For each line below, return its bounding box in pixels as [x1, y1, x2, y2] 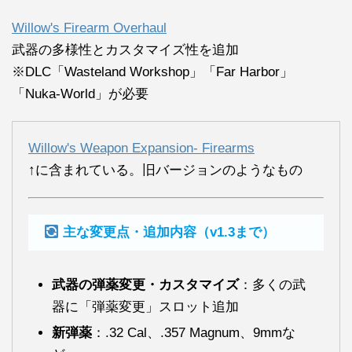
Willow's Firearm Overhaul [12, 20, 167, 36]
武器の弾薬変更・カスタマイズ [52, 277, 239, 293]
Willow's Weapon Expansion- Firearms [28, 141, 255, 156]
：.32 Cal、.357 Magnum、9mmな [92, 325, 295, 341]
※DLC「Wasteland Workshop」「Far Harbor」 [12, 64, 293, 80]
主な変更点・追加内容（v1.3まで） [63, 225, 276, 240]
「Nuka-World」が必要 [12, 86, 148, 102]
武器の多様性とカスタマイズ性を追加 [12, 42, 239, 58]
